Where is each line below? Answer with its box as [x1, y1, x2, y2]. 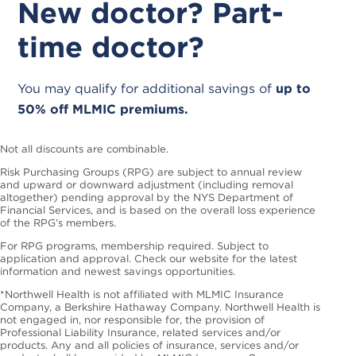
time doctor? [17, 29, 205, 64]
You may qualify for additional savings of [17, 80, 277, 96]
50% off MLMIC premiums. [17, 101, 189, 117]
